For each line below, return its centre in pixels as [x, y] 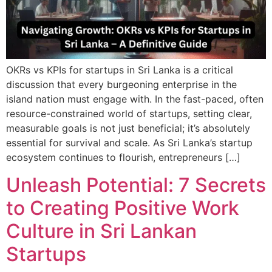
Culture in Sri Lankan [101, 231]
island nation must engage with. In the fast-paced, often [135, 99]
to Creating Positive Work [123, 208]
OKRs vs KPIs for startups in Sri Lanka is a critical [120, 70]
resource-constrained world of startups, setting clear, [129, 114]
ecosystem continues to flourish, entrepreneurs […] [123, 158]
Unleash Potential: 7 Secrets [136, 185]
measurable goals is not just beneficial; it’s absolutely [128, 128]
